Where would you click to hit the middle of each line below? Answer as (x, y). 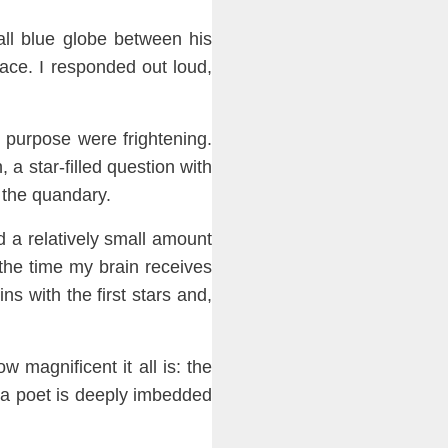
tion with (178, 167)
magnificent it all (94, 367)
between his (159, 39)
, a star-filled (55, 167)
